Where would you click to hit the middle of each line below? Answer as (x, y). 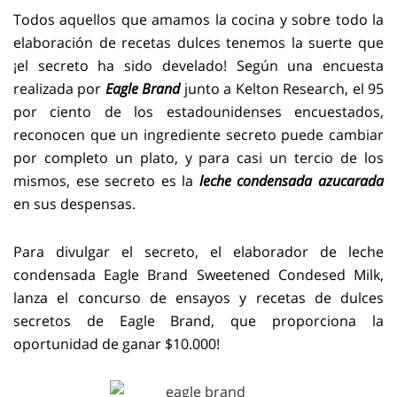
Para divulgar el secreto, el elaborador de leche (198, 252)
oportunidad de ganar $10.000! (117, 344)
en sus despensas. (74, 204)
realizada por (59, 89)
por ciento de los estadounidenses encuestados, (198, 112)
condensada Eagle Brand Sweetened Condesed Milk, (198, 275)
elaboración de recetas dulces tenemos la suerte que (198, 43)
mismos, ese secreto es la (106, 181)
